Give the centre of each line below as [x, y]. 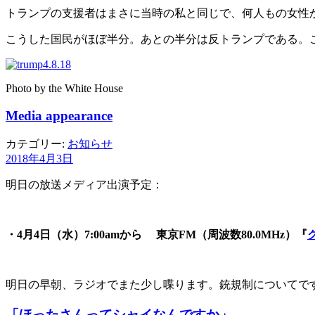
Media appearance [59, 116]
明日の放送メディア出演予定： [84, 184]
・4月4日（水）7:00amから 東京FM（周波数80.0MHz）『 [156, 234]
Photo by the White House [64, 89]
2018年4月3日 [39, 158]
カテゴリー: [37, 143]
